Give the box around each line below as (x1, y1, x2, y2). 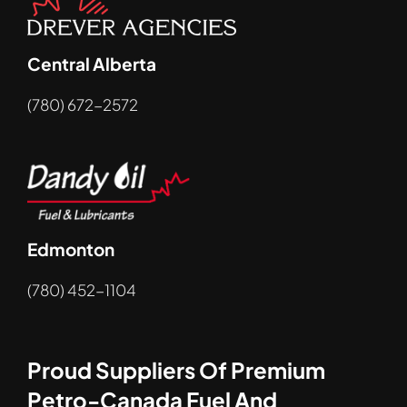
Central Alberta (26, 53, 156, 75)
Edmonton (26, 237, 114, 260)
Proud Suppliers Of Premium (26, 355, 325, 383)
